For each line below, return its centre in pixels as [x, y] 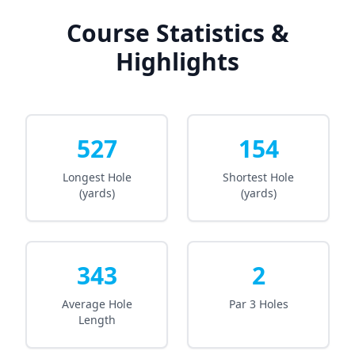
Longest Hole [97, 177]
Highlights [177, 61]
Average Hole [97, 304]
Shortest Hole [258, 177]
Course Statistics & [177, 33]
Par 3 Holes [258, 304]
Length [97, 320]
